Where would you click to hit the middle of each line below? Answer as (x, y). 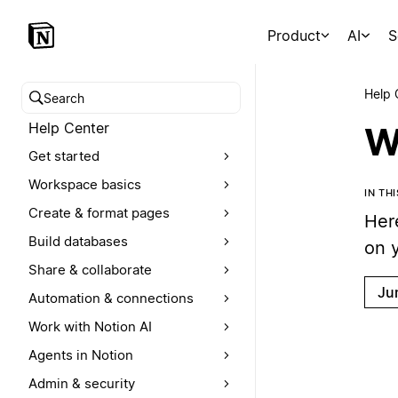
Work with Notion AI (90, 326)
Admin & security (82, 383)
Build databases (78, 241)
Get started (64, 156)
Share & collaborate (90, 270)
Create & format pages (99, 213)
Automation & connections (111, 298)
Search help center (92, 108)
